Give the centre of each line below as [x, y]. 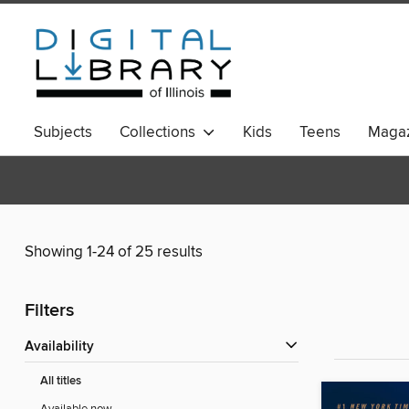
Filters [49, 311]
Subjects [63, 132]
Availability [64, 347]
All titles [61, 382]
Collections [161, 132]
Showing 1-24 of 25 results [114, 252]
